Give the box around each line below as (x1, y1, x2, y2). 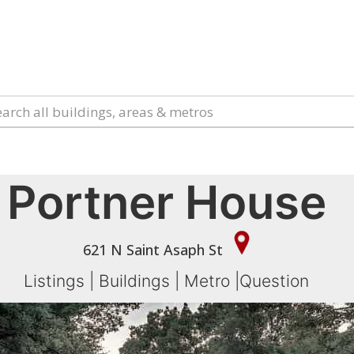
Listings (24, 271, 85, 291)
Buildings (99, 271, 171, 291)
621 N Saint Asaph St (83, 240, 228, 259)
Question (239, 271, 310, 291)
